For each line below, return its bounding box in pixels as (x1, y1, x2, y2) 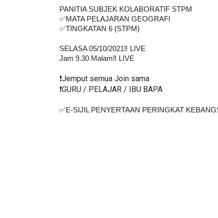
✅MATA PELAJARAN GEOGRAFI (59, 23, 170, 32)
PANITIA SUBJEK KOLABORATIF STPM (59, 14, 192, 22)
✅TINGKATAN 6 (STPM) (59, 33, 140, 41)
